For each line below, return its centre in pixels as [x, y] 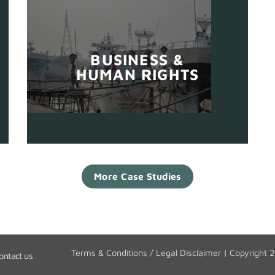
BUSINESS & [137, 59]
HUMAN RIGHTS [137, 74]
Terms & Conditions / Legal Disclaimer [146, 252]
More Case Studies [137, 176]
